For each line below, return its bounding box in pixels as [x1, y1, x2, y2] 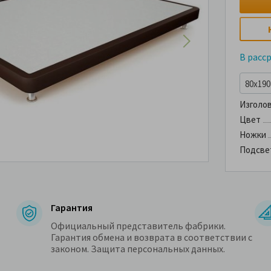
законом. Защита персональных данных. [51, 243, 226, 255]
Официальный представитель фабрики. [51, 220, 226, 232]
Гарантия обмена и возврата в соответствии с [51, 231, 253, 244]
